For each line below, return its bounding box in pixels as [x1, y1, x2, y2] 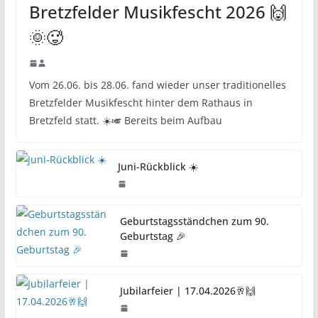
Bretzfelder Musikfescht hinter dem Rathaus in [28, 95, 253, 109]
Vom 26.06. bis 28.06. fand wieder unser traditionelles [28, 77, 286, 92]
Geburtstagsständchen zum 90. [119, 214, 269, 228]
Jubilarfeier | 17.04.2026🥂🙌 [119, 283, 256, 297]
